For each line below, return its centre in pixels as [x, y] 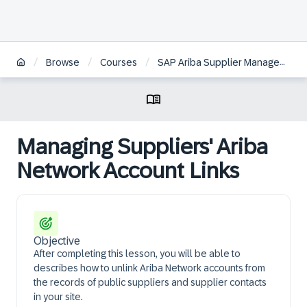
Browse [63, 63]
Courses [119, 63]
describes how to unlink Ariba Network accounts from [149, 268]
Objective [57, 241]
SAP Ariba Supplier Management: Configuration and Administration [219, 63]
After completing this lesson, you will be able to [137, 254]
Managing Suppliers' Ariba [142, 147]
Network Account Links [128, 171]
